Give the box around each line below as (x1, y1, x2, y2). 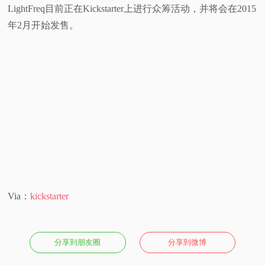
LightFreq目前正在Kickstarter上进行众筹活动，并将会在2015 (8, 3, 257, 14)
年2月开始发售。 (8, 20, 79, 30)
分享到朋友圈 (54, 237, 101, 247)
